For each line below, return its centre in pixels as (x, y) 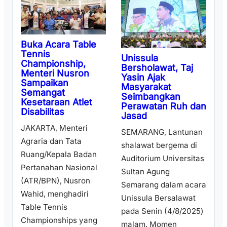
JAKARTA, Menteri (54, 128)
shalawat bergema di (159, 145)
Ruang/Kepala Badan (59, 154)
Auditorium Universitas (163, 159)
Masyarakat (146, 87)
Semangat (43, 92)
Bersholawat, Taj (157, 68)
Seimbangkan (151, 97)
